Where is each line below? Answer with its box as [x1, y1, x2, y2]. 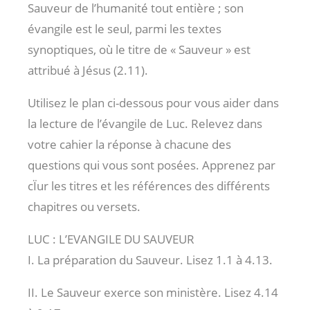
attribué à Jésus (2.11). [28, 62, 148, 78]
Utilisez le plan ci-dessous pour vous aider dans [28, 94, 279, 111]
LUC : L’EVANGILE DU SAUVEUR [28, 230, 194, 247]
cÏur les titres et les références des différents [28, 177, 270, 194]
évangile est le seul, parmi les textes [28, 20, 221, 37]
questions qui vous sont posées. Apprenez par [28, 156, 275, 173]
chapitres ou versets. [28, 198, 140, 215]
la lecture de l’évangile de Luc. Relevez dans [28, 115, 262, 131]
